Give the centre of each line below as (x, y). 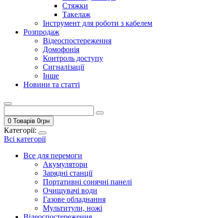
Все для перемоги (53, 155)
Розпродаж (41, 32)
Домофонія (61, 49)
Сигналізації (64, 67)
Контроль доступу (73, 58)
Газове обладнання (74, 199)
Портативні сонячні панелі (87, 182)
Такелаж (76, 14)
